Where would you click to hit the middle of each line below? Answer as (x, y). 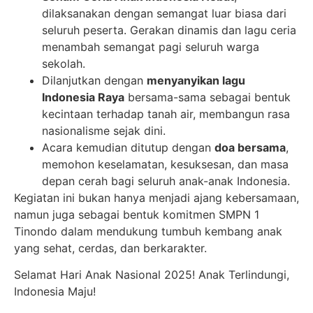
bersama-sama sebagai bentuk (208, 97)
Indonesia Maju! (55, 292)
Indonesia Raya (83, 97)
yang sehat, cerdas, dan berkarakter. (110, 248)
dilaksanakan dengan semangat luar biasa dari (164, 13)
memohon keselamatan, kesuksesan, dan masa (165, 164)
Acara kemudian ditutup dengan (128, 147)
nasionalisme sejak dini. (104, 130)
